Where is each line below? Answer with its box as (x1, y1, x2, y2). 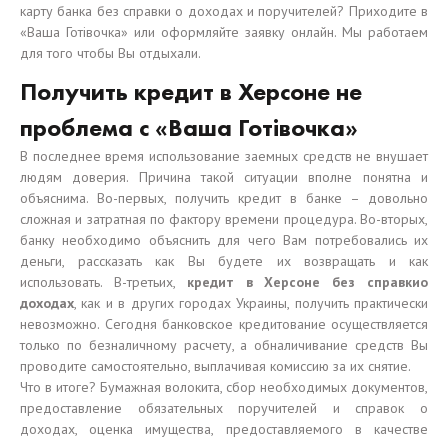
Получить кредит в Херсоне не (20, 76, 362, 107)
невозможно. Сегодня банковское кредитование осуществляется (20, 315, 428, 333)
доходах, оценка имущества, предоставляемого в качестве (20, 420, 428, 438)
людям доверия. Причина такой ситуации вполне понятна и (20, 168, 428, 186)
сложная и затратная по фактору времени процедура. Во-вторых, (20, 210, 428, 228)
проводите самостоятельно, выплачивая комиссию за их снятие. (20, 357, 411, 375)
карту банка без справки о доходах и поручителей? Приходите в (20, 2, 428, 20)
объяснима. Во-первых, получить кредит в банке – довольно (20, 189, 428, 207)
